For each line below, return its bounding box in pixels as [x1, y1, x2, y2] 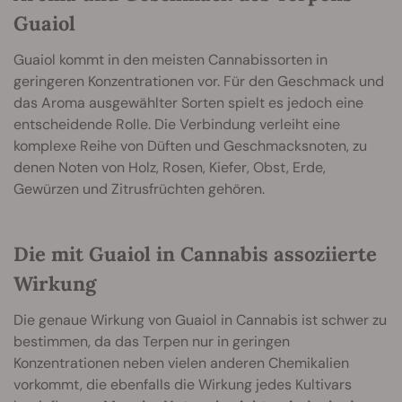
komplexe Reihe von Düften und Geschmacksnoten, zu [13, 136, 367, 156]
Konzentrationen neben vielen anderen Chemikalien [13, 354, 349, 373]
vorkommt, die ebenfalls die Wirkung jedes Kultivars [13, 375, 352, 395]
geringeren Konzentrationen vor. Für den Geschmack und [13, 72, 384, 92]
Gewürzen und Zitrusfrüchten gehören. [13, 179, 265, 199]
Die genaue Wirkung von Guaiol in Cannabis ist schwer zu [13, 310, 387, 330]
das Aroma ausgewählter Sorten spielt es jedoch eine [13, 93, 363, 113]
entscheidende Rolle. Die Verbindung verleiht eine [13, 115, 340, 135]
